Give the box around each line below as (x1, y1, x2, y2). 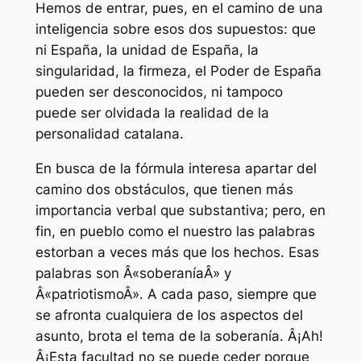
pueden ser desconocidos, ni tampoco (35, 84, 283, 101)
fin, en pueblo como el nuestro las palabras (35, 223, 315, 240)
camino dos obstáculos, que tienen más (35, 181, 293, 198)
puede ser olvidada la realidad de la (35, 105, 269, 122)
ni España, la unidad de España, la (35, 42, 259, 59)
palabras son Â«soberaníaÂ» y (35, 265, 231, 282)
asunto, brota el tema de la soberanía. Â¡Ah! (35, 328, 323, 345)
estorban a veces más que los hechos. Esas (35, 244, 319, 261)
